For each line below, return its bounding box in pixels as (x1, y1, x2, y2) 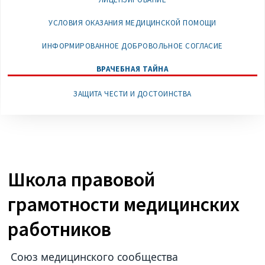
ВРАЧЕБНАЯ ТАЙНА (96, 63, 169, 74)
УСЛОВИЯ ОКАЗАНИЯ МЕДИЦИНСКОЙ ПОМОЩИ (49, 18, 216, 28)
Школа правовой (8, 166, 156, 192)
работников (8, 216, 112, 241)
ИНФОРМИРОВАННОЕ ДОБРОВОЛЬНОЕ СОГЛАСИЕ (42, 40, 223, 51)
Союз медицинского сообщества (8, 249, 179, 264)
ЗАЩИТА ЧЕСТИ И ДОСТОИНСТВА (73, 88, 192, 99)
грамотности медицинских (8, 191, 240, 216)
